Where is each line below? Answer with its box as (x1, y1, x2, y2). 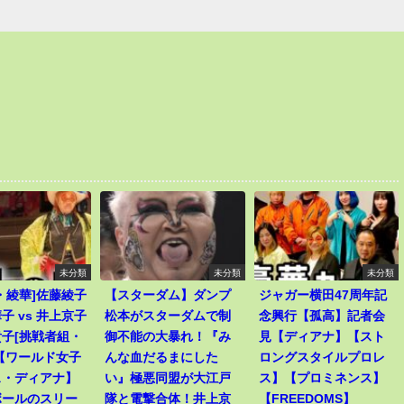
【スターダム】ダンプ (105, 289, 232, 302)
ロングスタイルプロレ (258, 351, 385, 364)
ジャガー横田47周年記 (258, 289, 387, 302)
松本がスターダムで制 (105, 309, 232, 323)
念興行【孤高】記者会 (258, 309, 385, 323)
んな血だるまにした (105, 351, 219, 364)
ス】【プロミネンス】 (258, 372, 385, 385)
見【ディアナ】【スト (258, 330, 385, 344)
